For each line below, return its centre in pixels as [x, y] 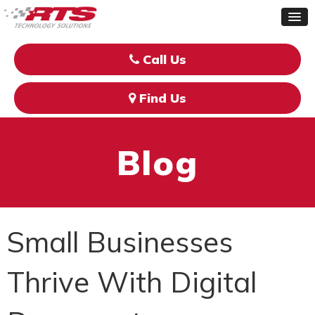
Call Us [162, 59]
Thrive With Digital [132, 282]
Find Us [161, 98]
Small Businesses [120, 242]
